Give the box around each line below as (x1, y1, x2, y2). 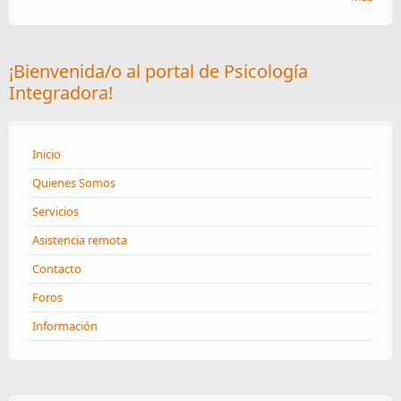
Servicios (32, 202, 79, 219)
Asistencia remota (32, 231, 127, 248)
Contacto (32, 260, 81, 277)
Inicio (32, 145, 61, 162)
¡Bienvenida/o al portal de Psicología (9, 58, 308, 83)
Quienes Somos (32, 174, 115, 191)
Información (32, 317, 98, 334)
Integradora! (9, 80, 113, 105)
